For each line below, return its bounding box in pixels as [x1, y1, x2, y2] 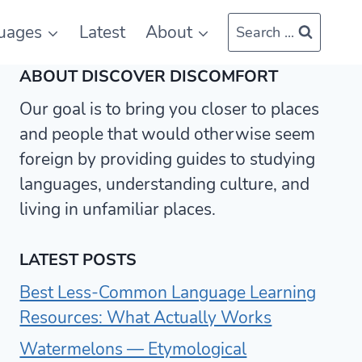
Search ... [236, 23, 294, 42]
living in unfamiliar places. [19, 198, 217, 221]
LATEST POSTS [19, 248, 137, 271]
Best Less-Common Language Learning [19, 280, 317, 304]
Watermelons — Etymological [19, 337, 247, 360]
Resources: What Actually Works [19, 305, 272, 329]
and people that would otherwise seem [19, 123, 316, 145]
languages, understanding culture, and [19, 173, 310, 196]
